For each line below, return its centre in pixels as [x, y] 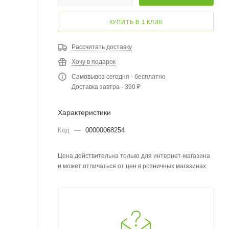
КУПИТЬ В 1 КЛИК [136, 22]
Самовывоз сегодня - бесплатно [119, 77]
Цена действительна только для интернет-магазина [134, 156]
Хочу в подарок [94, 62]
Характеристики [84, 112]
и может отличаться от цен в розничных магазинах [132, 166]
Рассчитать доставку [102, 47]
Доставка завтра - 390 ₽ [106, 87]
